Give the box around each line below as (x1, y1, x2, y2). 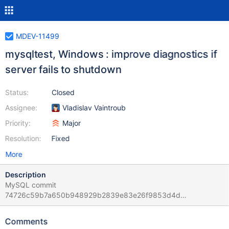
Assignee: (5, 103, 37, 112)
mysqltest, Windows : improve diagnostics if (5, 48, 217, 60)
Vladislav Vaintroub (62, 103, 126, 112)
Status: (5, 88, 29, 97)
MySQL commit (5, 180, 56, 189)
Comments (5, 216, 48, 226)
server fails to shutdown (5, 63, 122, 76)
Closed (51, 88, 75, 97)
